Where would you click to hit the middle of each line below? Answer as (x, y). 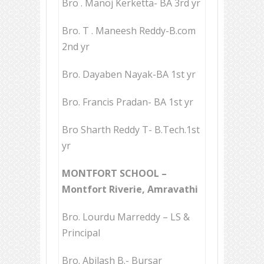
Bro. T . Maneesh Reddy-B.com (129, 31)
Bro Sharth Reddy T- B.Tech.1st (131, 130)
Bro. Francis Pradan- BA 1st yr (128, 102)
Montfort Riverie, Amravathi (130, 189)
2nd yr (76, 47)
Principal (81, 233)
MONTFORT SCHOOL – (115, 174)
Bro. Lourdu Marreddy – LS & (126, 217)
